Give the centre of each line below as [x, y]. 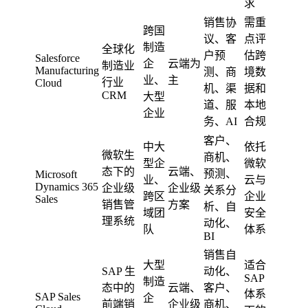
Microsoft [56, 174]
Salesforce [57, 58]
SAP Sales [58, 296]
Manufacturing [67, 70]
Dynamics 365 [67, 186]
